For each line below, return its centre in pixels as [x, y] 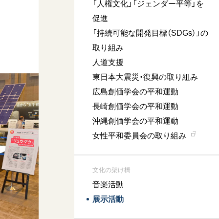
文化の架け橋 [112, 170]
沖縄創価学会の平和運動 [136, 121]
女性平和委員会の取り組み [140, 136]
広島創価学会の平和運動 [136, 92]
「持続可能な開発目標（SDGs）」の [151, 33]
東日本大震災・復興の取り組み [145, 77]
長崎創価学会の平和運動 [136, 107]
